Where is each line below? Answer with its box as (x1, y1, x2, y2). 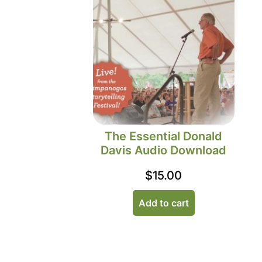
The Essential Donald (105, 129, 223, 143)
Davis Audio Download (101, 143, 227, 157)
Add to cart (138, 196, 189, 209)
